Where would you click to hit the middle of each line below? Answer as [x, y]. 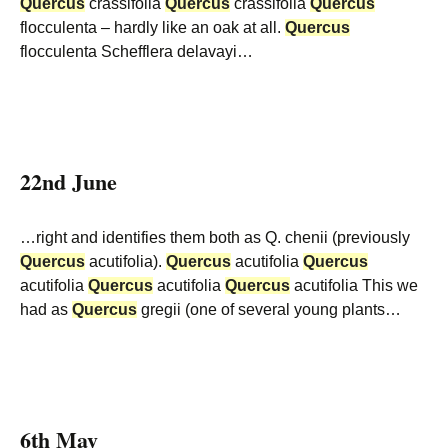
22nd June [68, 181]
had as [46, 309]
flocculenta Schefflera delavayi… [136, 51]
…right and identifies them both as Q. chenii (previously [215, 237]
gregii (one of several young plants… [269, 309]
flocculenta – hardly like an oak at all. [152, 27]
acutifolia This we [354, 285]
